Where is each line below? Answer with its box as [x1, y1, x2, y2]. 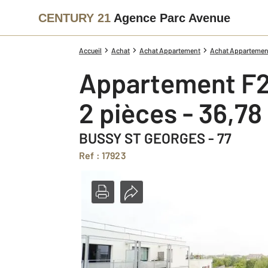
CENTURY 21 [38, 11, 111, 25]
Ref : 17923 [85, 150, 126, 161]
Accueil [79, 46, 102, 54]
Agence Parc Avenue [114, 11, 230, 25]
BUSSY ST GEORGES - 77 [79, 129, 232, 147]
